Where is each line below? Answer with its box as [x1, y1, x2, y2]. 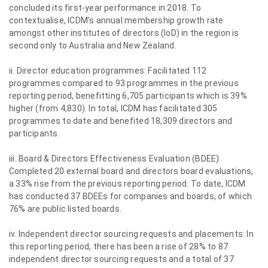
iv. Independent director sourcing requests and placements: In [9, 229, 254, 239]
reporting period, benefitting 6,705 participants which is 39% [9, 91, 247, 100]
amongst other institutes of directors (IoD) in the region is [9, 28, 239, 38]
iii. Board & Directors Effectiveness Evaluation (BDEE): [9, 154, 221, 163]
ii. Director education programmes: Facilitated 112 [9, 66, 207, 75]
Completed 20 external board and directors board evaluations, [9, 166, 254, 176]
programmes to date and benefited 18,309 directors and [9, 116, 233, 126]
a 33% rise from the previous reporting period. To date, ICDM [9, 179, 246, 188]
